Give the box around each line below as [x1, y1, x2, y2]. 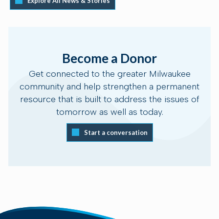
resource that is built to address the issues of [20, 93, 199, 105]
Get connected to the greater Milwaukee [28, 68, 191, 79]
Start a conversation [84, 128, 148, 136]
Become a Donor [62, 50, 157, 66]
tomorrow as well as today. [56, 106, 163, 117]
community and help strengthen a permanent [20, 81, 199, 92]
